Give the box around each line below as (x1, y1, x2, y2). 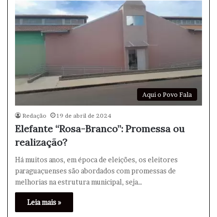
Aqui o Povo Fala (142, 91, 192, 99)
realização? (15, 136, 67, 149)
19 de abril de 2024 (57, 112, 111, 120)
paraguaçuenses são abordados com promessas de (15, 167, 176, 175)
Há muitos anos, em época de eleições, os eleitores (15, 155, 178, 164)
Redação (22, 112, 46, 120)
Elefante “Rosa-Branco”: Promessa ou (15, 123, 185, 135)
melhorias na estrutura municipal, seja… (15, 178, 142, 186)
